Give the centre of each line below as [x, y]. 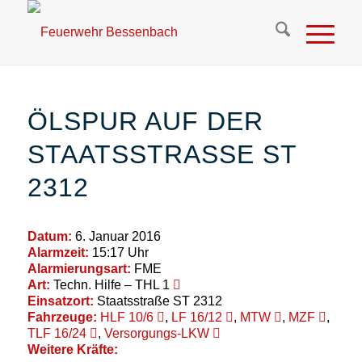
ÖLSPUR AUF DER [145, 121]
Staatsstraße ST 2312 [158, 301]
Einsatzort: [60, 301]
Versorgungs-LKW [156, 333]
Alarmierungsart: [79, 268]
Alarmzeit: [58, 252]
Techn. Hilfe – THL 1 [111, 284]
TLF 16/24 [57, 333]
